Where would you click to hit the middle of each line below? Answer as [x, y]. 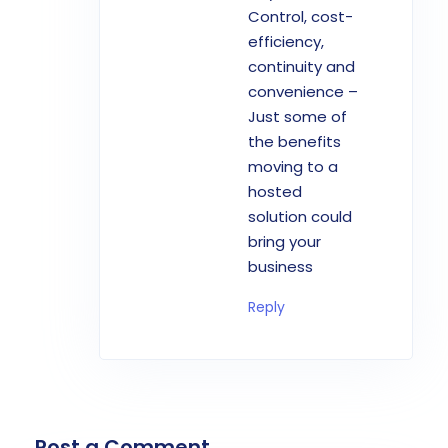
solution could [300, 216]
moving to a [293, 166]
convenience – [303, 91]
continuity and [301, 66]
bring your [284, 241]
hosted [275, 191]
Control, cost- [300, 16]
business [280, 266]
